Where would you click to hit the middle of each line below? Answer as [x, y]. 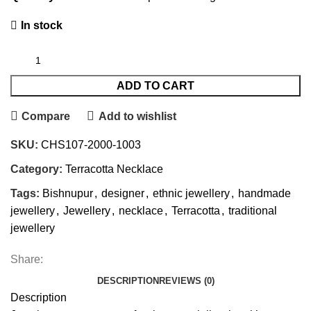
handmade [264, 193]
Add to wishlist [137, 116]
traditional [253, 211]
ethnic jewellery [191, 193]
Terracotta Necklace [114, 169]
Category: [36, 169]
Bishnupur [68, 193]
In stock [42, 25]
